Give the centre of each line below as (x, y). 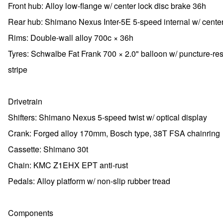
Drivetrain (25, 101)
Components (31, 213)
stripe (18, 69)
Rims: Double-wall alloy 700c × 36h (71, 38)
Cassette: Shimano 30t (48, 149)
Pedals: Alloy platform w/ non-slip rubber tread (89, 181)
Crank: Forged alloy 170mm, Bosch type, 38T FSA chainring (114, 133)
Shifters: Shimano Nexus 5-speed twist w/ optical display (108, 117)
